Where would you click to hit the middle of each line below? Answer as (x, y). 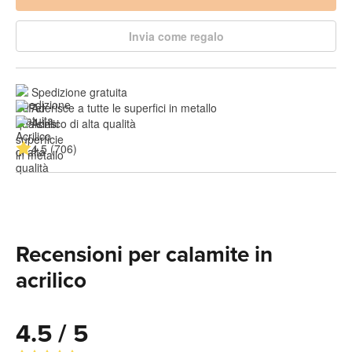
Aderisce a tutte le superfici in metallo (124, 107)
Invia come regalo (176, 36)
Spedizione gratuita (79, 92)
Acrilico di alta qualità (84, 123)
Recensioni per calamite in (144, 254)
